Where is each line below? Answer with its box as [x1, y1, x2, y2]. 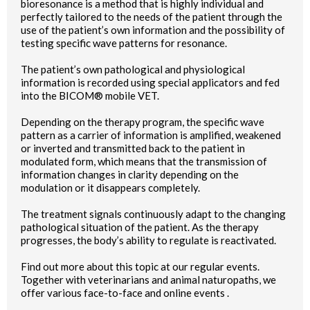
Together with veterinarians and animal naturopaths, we [21, 273, 276, 286]
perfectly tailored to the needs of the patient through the [21, 10, 282, 23]
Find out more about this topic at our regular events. [21, 259, 259, 273]
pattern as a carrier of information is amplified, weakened [21, 128, 281, 141]
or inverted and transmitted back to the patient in [21, 141, 245, 154]
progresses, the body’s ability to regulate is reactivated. [21, 233, 276, 246]
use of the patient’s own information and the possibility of [21, 23, 285, 36]
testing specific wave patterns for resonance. [21, 36, 227, 49]
